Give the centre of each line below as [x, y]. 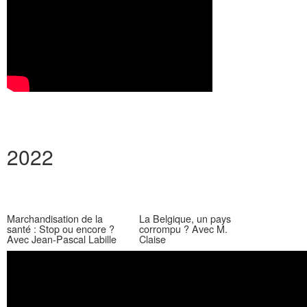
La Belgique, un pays [185, 218]
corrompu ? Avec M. [183, 229]
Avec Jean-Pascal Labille [62, 239]
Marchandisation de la [55, 218]
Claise [152, 239]
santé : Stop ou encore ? [61, 229]
